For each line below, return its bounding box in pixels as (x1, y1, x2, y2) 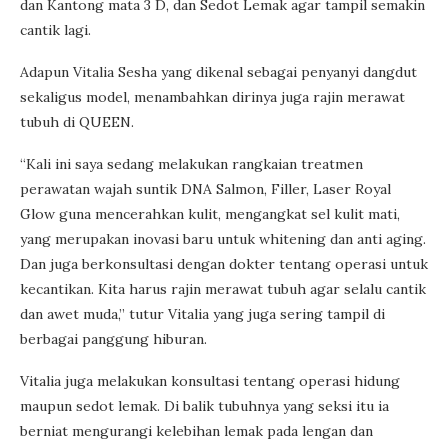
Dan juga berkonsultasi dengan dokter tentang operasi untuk (20, 254, 428, 273)
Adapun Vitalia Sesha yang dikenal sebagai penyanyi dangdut (20, 62, 417, 81)
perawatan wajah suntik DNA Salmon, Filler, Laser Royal (20, 179, 391, 198)
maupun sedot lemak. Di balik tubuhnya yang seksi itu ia (20, 396, 389, 415)
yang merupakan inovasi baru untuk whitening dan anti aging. (20, 229, 426, 248)
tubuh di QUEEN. (20, 112, 134, 131)
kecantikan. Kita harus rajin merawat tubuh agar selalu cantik (20, 279, 426, 298)
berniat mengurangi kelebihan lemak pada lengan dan (20, 421, 373, 440)
